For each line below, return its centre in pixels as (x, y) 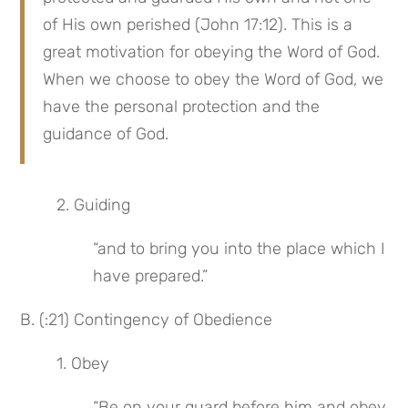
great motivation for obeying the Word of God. (212, 52)
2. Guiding (94, 205)
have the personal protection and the (182, 107)
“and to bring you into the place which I (240, 249)
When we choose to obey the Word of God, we (214, 79)
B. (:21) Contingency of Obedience (147, 320)
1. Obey (83, 363)
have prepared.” (151, 276)
